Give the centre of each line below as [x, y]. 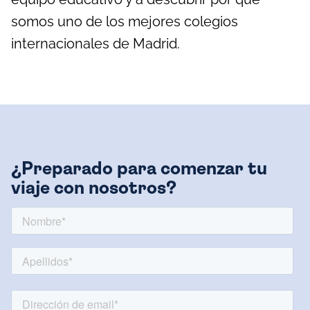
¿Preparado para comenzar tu [139, 169]
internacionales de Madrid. [95, 43]
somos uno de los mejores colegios [125, 21]
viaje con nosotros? [94, 189]
